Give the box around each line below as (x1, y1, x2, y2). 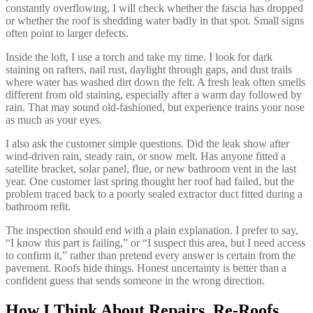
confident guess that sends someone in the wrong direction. (6, 275, 265, 287)
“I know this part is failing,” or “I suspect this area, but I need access (6, 237, 305, 249)
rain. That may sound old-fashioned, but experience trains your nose (6, 101, 305, 114)
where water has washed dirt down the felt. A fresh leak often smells (6, 76, 305, 89)
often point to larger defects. (6, 27, 129, 40)
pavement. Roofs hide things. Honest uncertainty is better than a (6, 262, 286, 275)
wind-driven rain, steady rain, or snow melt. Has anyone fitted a (6, 150, 286, 163)
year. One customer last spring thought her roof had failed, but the (6, 175, 294, 188)
